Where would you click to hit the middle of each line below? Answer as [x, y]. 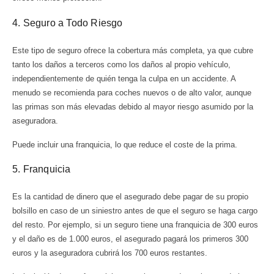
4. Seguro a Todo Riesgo [68, 23]
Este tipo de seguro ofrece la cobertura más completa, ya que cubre [133, 50]
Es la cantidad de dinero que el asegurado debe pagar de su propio [130, 197]
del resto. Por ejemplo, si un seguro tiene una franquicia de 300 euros [135, 225]
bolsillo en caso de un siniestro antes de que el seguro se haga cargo [135, 211]
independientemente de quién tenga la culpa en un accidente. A [124, 78]
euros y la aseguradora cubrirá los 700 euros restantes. [111, 253]
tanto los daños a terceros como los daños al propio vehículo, [121, 64]
